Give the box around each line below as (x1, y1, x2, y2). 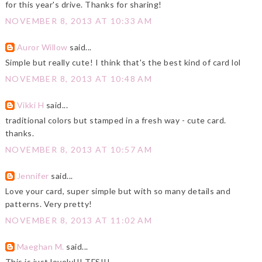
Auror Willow (16, 42, 68, 53)
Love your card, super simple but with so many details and (5, 186, 231, 196)
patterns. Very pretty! (5, 199, 92, 209)
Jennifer (16, 171, 49, 181)
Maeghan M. (16, 242, 64, 252)
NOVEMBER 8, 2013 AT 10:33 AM (5, 16, 153, 26)
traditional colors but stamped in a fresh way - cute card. (5, 115, 226, 126)
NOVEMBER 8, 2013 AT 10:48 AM (5, 74, 153, 84)
